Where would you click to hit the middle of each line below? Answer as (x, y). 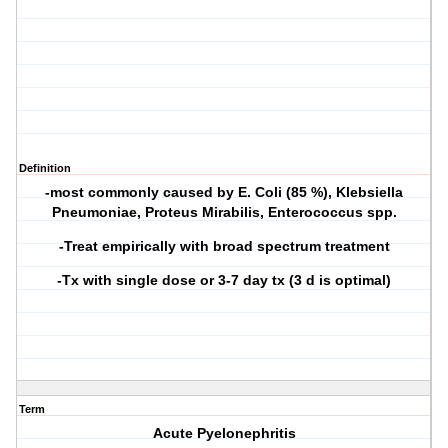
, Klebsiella (366, 192)
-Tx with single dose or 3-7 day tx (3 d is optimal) (224, 280)
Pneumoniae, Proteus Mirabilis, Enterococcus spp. (224, 212)
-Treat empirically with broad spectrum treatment (224, 246)
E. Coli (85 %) (283, 192)
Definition (45, 168)
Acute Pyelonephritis (224, 433)
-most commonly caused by (142, 192)
